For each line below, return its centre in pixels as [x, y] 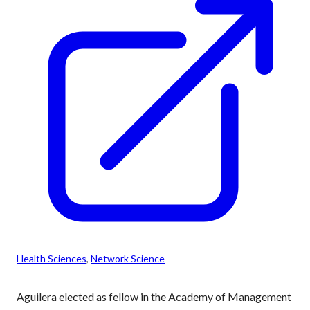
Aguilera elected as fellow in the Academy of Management [154, 297]
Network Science [128, 258]
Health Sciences [52, 258]
